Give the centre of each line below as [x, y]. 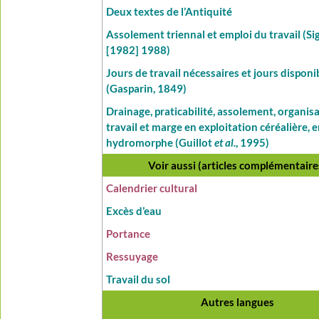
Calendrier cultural [152, 188]
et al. [225, 143]
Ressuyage [132, 257]
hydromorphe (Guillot [161, 143]
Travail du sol [138, 279]
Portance [129, 234]
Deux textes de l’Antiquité [169, 12]
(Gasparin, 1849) [147, 89]
